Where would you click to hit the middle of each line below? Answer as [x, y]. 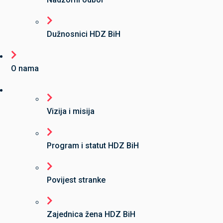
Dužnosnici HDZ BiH [84, 34]
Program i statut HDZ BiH [93, 146]
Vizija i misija [71, 111]
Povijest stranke [76, 180]
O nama [25, 68]
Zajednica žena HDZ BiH [91, 214]
